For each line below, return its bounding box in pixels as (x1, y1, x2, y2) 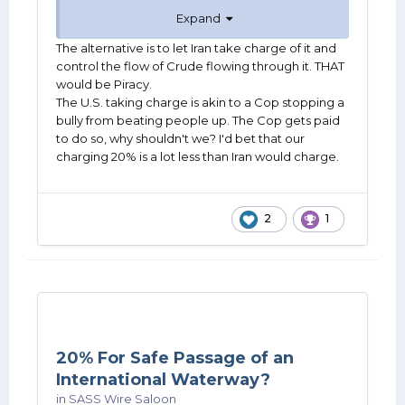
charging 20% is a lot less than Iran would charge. (56, 148, 339, 164)
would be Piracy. (56, 76, 155, 91)
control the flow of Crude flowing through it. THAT (56, 58, 344, 73)
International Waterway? (56, 370, 270, 390)
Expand (176, 10, 226, 25)
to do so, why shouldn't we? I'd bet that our (56, 130, 305, 146)
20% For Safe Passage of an (56, 348, 294, 368)
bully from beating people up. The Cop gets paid (56, 112, 340, 127)
